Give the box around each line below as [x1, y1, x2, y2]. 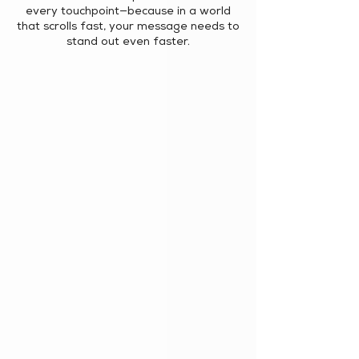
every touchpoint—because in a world [26, 6, 231, 18]
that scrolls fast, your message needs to [17, 22, 240, 33]
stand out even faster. [67, 37, 190, 48]
